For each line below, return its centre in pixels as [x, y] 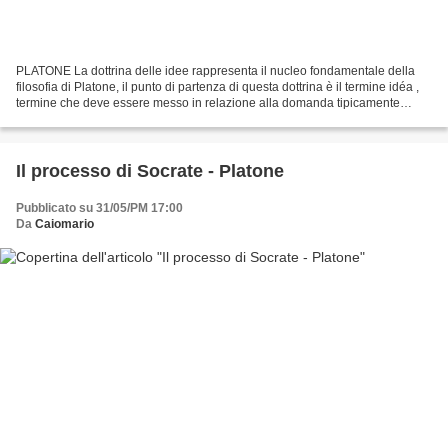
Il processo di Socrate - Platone [150, 171]
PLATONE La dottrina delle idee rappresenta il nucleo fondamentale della [215, 71]
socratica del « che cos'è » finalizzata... [121, 119]
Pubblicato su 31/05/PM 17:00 [99, 208]
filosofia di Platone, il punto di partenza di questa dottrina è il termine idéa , [217, 87]
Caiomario [64, 224]
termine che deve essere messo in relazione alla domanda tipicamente [208, 103]
